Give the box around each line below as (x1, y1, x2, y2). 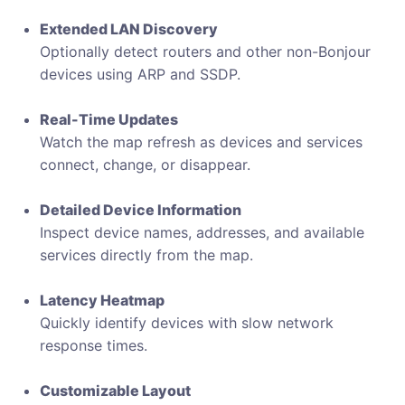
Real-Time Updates (40, 110, 178, 128)
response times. (40, 336, 147, 354)
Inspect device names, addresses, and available (40, 223, 364, 241)
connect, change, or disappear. (40, 155, 250, 174)
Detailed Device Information (40, 201, 241, 219)
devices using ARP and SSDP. (40, 65, 240, 83)
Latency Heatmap (40, 291, 165, 309)
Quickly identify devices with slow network (40, 314, 334, 332)
